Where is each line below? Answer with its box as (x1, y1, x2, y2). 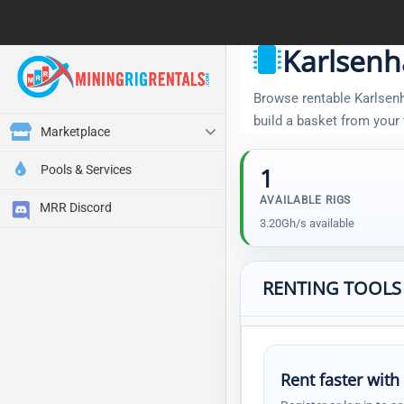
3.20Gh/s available (260, 216, 354, 230)
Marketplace (41, 124, 110, 139)
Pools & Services (41, 162, 132, 177)
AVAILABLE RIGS (260, 194, 352, 207)
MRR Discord (39, 200, 112, 215)
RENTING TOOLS (262, 276, 401, 300)
